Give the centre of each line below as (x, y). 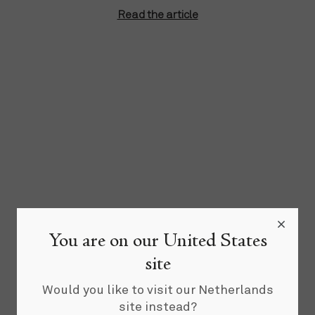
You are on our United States (157, 242)
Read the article (157, 14)
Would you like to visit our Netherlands (157, 289)
